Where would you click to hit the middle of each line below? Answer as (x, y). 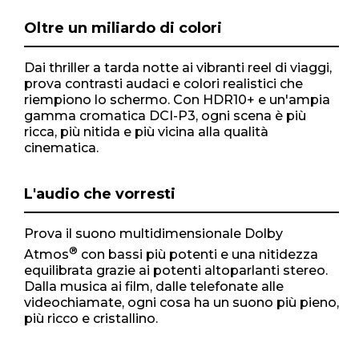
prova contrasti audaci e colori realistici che (163, 83)
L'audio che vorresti (100, 194)
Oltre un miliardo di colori (123, 28)
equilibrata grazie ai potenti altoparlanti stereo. (176, 270)
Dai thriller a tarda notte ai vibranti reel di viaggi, (178, 67)
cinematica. (61, 147)
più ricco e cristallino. (91, 318)
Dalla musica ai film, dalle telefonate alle (154, 286)
